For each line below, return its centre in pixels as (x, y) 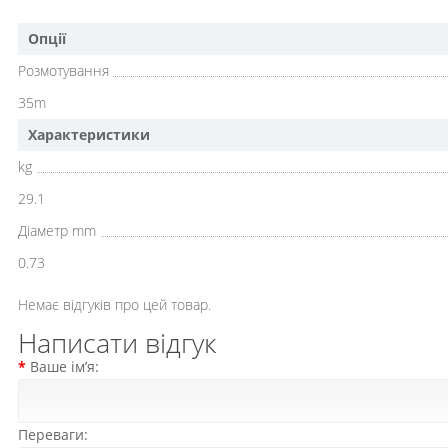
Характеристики (89, 134)
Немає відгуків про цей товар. (114, 304)
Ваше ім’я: (64, 366)
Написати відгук (117, 342)
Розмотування (63, 70)
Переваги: (53, 434)
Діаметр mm (57, 230)
